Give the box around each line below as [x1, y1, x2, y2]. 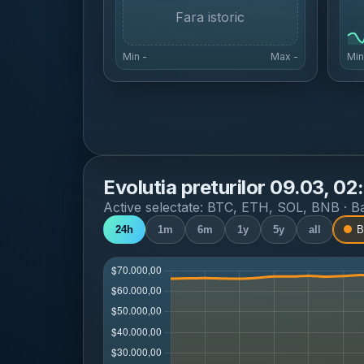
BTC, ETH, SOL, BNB [207, 199, 340, 215]
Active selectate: [103, 199, 207, 215]
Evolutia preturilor [103, 175, 266, 199]
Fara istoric [175, 9, 245, 25]
